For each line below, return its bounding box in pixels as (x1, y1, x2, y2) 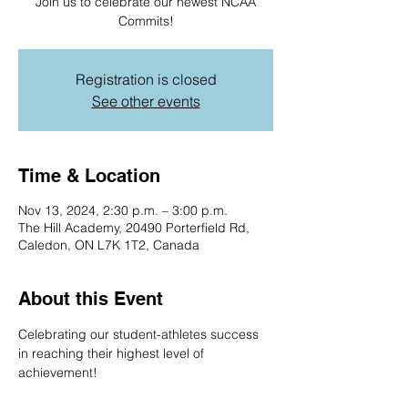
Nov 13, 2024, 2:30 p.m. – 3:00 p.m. (18, 202, 228, 219)
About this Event (18, 288, 163, 310)
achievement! (18, 364, 101, 381)
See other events (91, 92, 200, 110)
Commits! (117, 13, 174, 29)
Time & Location (18, 165, 160, 187)
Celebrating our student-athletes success (18, 326, 262, 342)
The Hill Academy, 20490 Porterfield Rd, (18, 219, 250, 236)
